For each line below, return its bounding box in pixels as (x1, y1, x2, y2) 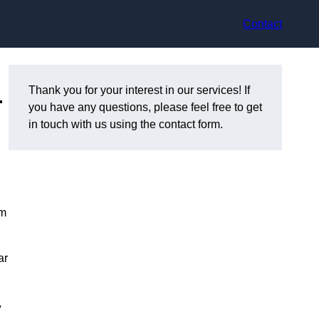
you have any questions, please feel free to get (28, 101, 262, 114)
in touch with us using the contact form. (28, 118, 223, 131)
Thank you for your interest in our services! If (28, 84, 250, 97)
